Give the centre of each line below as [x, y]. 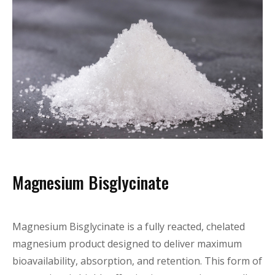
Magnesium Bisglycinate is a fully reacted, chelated [129, 226]
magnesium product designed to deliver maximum [127, 243]
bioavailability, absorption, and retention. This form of [137, 261]
